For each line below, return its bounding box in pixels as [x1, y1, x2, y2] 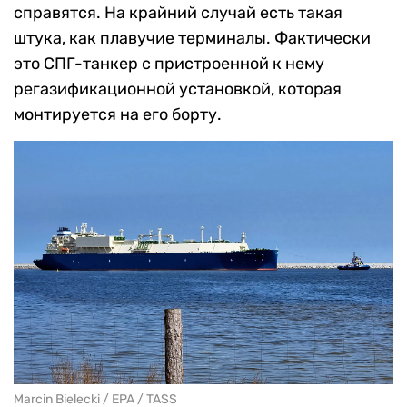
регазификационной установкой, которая [14, 78, 342, 99]
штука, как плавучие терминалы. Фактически [14, 27, 371, 48]
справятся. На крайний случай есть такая [14, 2, 342, 23]
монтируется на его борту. [14, 104, 222, 124]
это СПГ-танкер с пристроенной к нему [14, 53, 324, 74]
